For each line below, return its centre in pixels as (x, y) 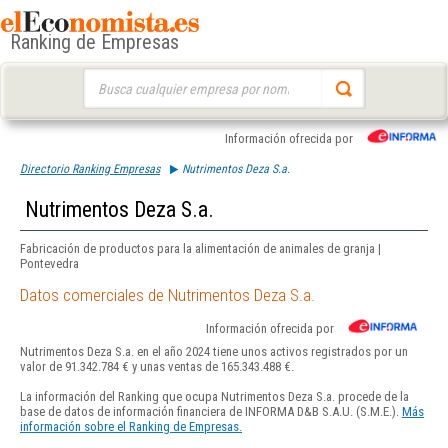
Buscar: (101, 77)
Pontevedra (49, 263)
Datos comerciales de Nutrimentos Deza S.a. (167, 295)
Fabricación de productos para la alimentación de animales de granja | (200, 248)
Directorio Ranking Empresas (90, 169)
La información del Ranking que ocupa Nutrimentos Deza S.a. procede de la (214, 397)
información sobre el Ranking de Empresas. (131, 427)
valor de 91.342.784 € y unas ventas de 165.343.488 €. (157, 367)
